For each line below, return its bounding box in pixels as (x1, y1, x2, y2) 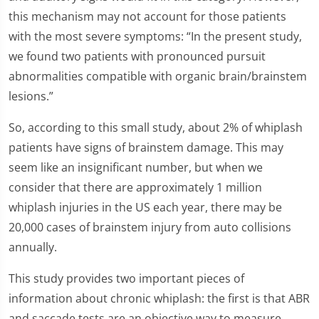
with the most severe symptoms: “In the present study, (9, 28, 302, 44)
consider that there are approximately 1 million (9, 179, 262, 195)
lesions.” (9, 88, 53, 104)
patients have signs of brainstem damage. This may (9, 140, 283, 155)
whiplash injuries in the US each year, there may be (9, 199, 282, 215)
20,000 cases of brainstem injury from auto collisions (9, 219, 291, 235)
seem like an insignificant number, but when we (9, 159, 263, 175)
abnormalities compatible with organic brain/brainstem (9, 68, 307, 84)
